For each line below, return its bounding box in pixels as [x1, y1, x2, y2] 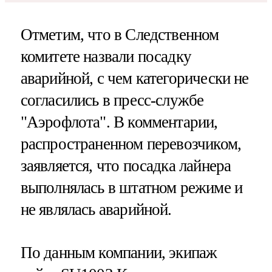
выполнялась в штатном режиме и [20, 178, 243, 197]
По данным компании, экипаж [20, 243, 217, 262]
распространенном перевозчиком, [20, 135, 242, 154]
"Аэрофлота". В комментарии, [20, 113, 218, 132]
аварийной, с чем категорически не [20, 69, 249, 88]
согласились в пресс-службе [20, 91, 204, 110]
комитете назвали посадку [20, 47, 192, 66]
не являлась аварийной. [20, 200, 172, 219]
